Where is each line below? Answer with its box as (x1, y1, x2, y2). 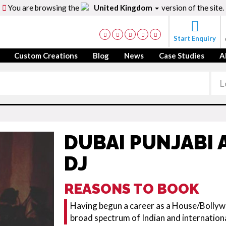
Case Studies (159, 51, 204, 60)
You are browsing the (7, 3, 81, 12)
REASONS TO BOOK (64, 181, 199, 197)
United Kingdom (93, 3, 154, 12)
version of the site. (159, 3, 224, 12)
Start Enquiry (174, 34, 216, 42)
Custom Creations (14, 51, 78, 60)
